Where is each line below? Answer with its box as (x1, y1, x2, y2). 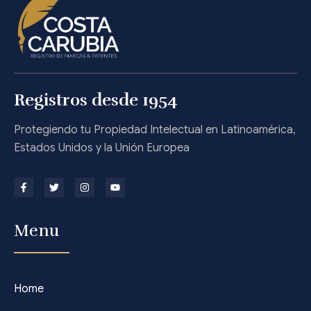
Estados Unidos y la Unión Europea (14, 140, 190, 155)
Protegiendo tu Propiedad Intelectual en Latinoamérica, (14, 122, 296, 137)
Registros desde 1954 (14, 89, 178, 110)
